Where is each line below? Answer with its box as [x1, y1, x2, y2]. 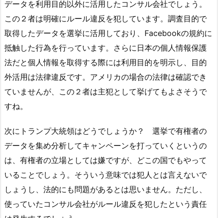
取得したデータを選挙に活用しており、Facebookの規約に [4, 28, 212, 38]
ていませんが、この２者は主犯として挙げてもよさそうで [4, 86, 207, 96]
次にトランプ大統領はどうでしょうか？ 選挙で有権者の [4, 126, 207, 136]
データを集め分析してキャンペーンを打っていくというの [4, 140, 207, 150]
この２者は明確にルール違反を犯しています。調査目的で [4, 13, 207, 23]
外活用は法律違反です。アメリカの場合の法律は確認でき [4, 72, 207, 82]
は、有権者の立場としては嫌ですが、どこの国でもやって [4, 155, 207, 165]
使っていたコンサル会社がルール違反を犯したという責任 [4, 199, 207, 209]
